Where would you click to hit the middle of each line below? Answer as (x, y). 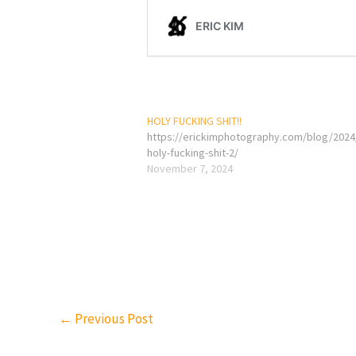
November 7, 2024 (190, 168)
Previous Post (113, 318)
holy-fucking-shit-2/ (193, 152)
